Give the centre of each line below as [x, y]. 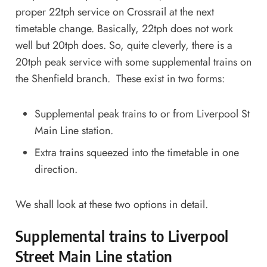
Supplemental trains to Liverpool [122, 236]
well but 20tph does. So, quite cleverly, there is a [124, 45]
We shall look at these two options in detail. [111, 205]
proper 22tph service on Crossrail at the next [114, 12]
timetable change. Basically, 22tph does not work [124, 28]
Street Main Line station [94, 257]
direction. [56, 170]
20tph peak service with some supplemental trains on [133, 62]
